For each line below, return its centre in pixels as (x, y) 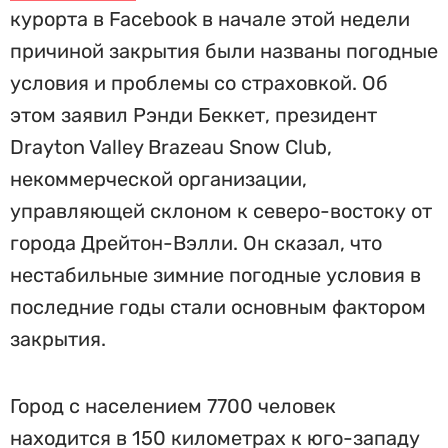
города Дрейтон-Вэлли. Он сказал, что (196, 243)
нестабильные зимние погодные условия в (215, 275)
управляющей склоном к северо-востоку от (221, 211)
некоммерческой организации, (158, 179)
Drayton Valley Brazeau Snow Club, (171, 147)
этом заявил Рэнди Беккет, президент (193, 115)
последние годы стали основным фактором (218, 307)
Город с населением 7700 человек (173, 406)
